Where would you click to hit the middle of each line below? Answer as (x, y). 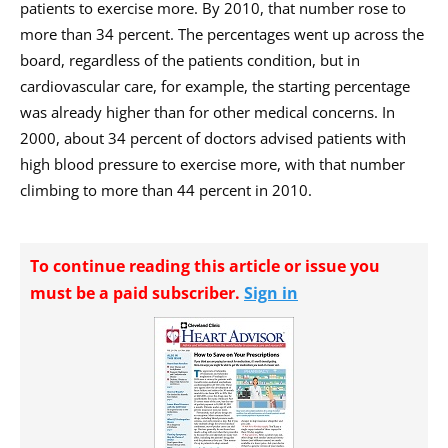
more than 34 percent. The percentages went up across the (222, 34)
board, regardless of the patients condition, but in (190, 60)
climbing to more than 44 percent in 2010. (166, 190)
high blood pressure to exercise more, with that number (212, 164)
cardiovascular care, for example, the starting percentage (215, 86)
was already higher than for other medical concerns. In (207, 112)
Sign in (271, 293)
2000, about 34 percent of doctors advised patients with (213, 138)
